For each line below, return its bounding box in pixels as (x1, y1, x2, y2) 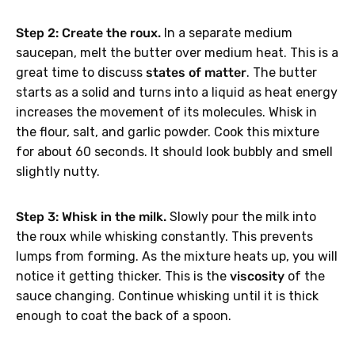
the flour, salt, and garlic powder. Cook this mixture (16, 124, 319, 140)
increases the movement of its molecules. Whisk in (16, 105, 317, 120)
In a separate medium (161, 25, 292, 41)
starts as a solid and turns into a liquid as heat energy (16, 85, 338, 101)
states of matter (146, 65, 246, 81)
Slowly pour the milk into (166, 209, 316, 225)
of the (284, 269, 325, 284)
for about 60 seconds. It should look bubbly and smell (16, 144, 333, 160)
